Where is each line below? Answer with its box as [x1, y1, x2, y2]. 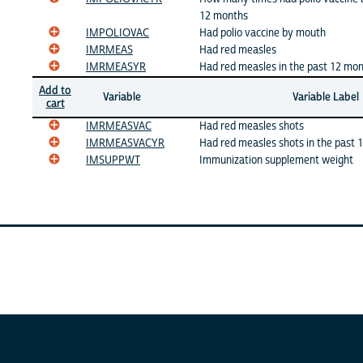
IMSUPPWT [86, 152, 140, 168]
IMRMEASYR [86, 59, 146, 75]
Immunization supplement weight [199, 152, 353, 168]
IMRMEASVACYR [86, 135, 164, 151]
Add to [39, 83, 71, 98]
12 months [199, 8, 248, 23]
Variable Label [293, 89, 359, 105]
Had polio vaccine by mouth [199, 25, 326, 41]
